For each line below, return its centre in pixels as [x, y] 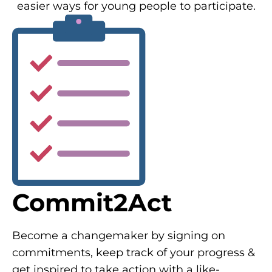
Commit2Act [92, 202]
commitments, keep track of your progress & [134, 252]
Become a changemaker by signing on [119, 235]
